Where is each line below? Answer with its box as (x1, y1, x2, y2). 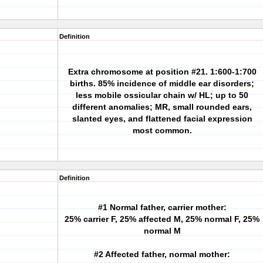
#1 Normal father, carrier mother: (97, 203, 227, 212)
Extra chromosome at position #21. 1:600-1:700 (68, 67, 257, 76)
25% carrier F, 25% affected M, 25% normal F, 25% (65, 214, 259, 224)
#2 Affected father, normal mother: (94, 249, 230, 259)
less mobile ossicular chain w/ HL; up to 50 (76, 90, 248, 100)
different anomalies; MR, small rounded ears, (72, 102, 252, 112)
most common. (132, 126, 192, 135)
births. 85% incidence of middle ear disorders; (70, 79, 254, 88)
